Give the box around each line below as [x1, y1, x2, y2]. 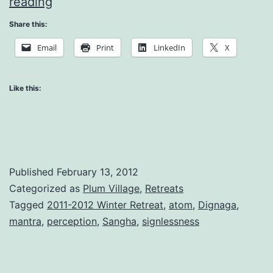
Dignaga [198, 198, 236, 211]
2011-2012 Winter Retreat [47, 198, 163, 211]
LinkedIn [154, 41, 185, 53]
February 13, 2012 [57, 165, 138, 178]
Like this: [9, 83, 41, 93]
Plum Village [83, 182, 140, 194]
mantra [9, 214, 41, 227]
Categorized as [9, 182, 83, 194]
